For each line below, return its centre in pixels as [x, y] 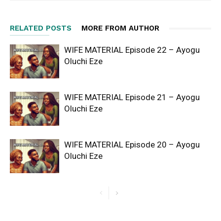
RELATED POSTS [41, 28]
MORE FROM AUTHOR [120, 28]
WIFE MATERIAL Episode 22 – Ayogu [132, 50]
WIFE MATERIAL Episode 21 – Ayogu [132, 97]
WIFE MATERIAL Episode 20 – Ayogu [132, 145]
